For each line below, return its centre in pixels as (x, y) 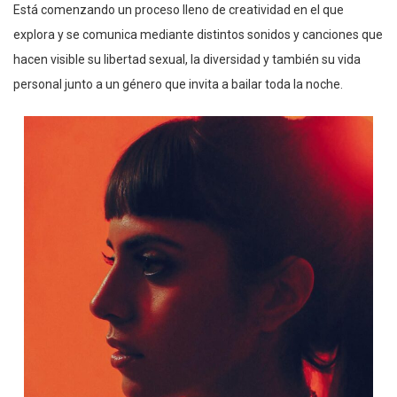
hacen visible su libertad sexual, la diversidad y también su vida (187, 60)
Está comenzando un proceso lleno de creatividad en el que (179, 10)
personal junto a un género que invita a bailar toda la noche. (178, 85)
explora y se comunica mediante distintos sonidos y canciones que (198, 35)
